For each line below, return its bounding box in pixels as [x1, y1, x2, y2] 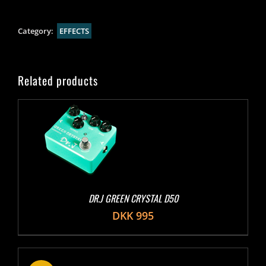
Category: [18, 25, 55, 36]
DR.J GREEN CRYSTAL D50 [88, 191, 178, 205]
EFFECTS [59, 25, 89, 36]
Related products [18, 71, 98, 89]
